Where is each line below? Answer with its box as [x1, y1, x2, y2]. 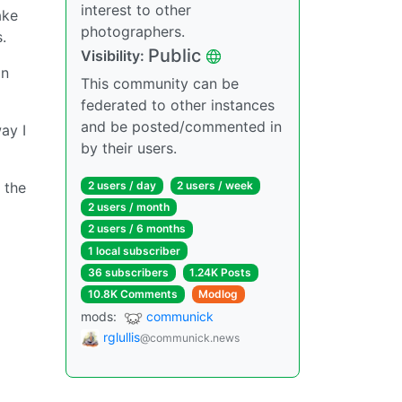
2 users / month [87, 200, 170, 214]
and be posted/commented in [81, 118, 282, 135]
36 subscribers [87, 265, 169, 279]
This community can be [81, 74, 239, 92]
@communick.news [140, 330, 240, 345]
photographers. [81, 22, 185, 40]
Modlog [198, 286, 239, 301]
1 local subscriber [87, 243, 180, 258]
